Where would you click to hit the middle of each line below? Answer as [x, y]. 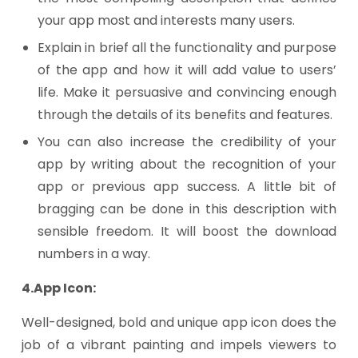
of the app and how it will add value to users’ [187, 70]
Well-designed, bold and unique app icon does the [179, 322]
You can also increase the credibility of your [187, 142]
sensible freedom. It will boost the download [187, 231]
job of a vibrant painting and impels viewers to [179, 345]
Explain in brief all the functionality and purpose [187, 48]
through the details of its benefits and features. [185, 115]
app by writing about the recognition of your [187, 164]
